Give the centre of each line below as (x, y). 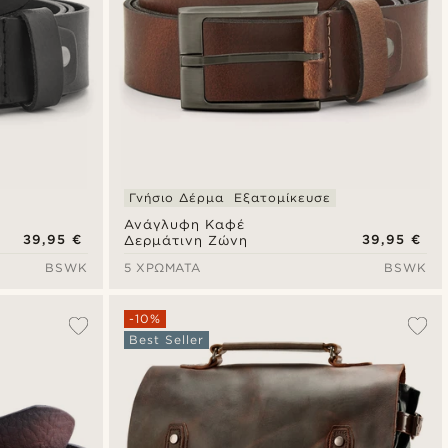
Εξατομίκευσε (283, 197)
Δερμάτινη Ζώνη (186, 240)
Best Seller (166, 339)
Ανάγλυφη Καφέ (184, 224)
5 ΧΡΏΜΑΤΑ (162, 267)
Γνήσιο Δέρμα (176, 197)
